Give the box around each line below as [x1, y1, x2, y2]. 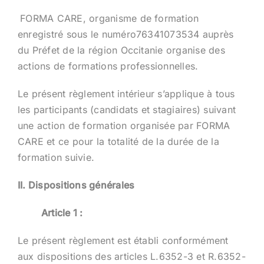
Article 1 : [41, 206, 83, 219]
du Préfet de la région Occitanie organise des [17, 44, 225, 56]
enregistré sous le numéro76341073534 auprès [17, 28, 234, 40]
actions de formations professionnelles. [17, 60, 199, 72]
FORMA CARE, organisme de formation [20, 12, 199, 24]
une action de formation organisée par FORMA [17, 119, 230, 131]
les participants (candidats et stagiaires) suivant [17, 103, 236, 115]
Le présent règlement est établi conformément [17, 234, 229, 246]
